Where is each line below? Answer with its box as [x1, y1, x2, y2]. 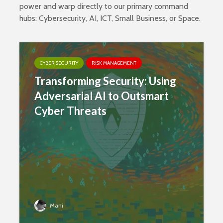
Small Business [115, 13, 166, 23]
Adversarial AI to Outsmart [34, 89, 169, 103]
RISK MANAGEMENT [92, 59, 136, 66]
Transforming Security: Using [34, 74, 176, 88]
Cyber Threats [34, 104, 107, 117]
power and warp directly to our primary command [19, 1, 188, 11]
